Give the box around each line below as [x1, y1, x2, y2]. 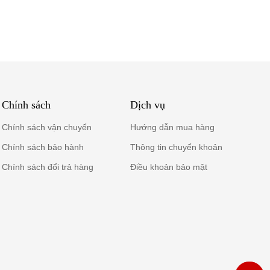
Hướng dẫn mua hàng [130, 122, 215, 132]
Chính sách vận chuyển [2, 122, 92, 132]
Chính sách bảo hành [2, 142, 84, 152]
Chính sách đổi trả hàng [2, 162, 94, 172]
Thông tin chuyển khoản [130, 142, 222, 152]
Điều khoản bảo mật [130, 162, 207, 172]
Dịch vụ [130, 98, 165, 111]
